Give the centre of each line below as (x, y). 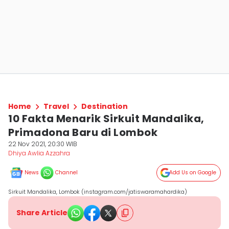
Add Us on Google (193, 173)
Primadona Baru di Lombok (83, 132)
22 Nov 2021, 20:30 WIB (43, 144)
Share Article (42, 213)
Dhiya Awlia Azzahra (39, 153)
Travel (56, 106)
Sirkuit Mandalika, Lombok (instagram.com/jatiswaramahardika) (98, 192)
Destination (105, 106)
